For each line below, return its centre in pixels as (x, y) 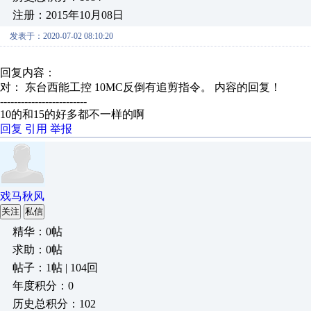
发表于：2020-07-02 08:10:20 (61, 36)
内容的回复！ (248, 87)
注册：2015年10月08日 (68, 15)
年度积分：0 (43, 286)
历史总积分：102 (54, 304)
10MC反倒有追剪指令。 (154, 87)
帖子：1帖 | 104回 (55, 268)
